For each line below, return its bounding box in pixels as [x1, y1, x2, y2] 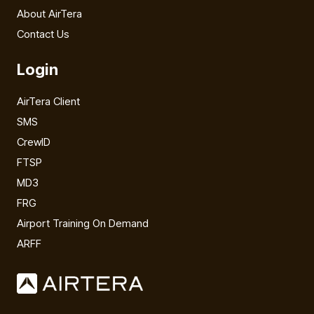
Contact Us [17, 27, 69, 41]
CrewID [17, 135, 50, 149]
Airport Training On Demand [17, 216, 149, 230]
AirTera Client [17, 94, 80, 108]
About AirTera [17, 6, 82, 20]
